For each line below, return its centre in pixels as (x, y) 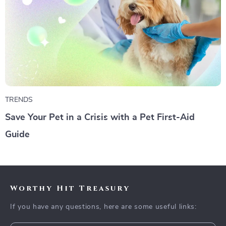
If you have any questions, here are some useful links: (103, 207)
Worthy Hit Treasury (70, 189)
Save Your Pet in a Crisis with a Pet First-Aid (100, 117)
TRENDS (19, 100)
